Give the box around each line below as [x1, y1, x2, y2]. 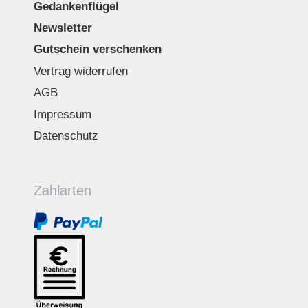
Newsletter [33, 21, 92, 34]
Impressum [33, 107, 91, 121]
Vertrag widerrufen [33, 64, 128, 78]
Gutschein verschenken [33, 43, 162, 56]
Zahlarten [33, 183, 91, 199]
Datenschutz [33, 129, 98, 142]
